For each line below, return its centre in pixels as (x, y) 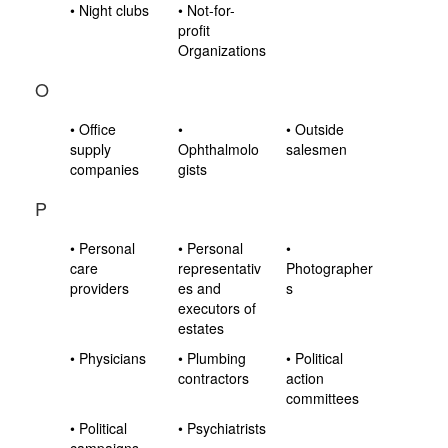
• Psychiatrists (222, 428)
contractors (214, 378)
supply (90, 149)
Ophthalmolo (219, 149)
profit (194, 30)
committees (323, 398)
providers (99, 288)
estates (201, 328)
